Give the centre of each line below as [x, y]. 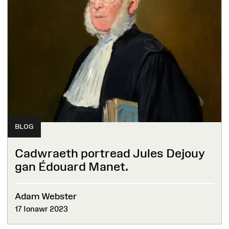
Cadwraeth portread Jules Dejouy [110, 153]
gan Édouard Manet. [72, 167]
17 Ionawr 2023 [41, 209]
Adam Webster [46, 196]
